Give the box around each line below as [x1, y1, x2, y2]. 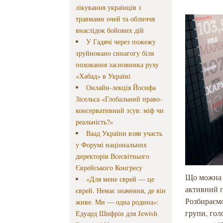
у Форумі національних [76, 140, 147, 150]
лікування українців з [76, 2, 142, 12]
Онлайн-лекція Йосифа [86, 83, 156, 93]
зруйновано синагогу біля [76, 48, 154, 58]
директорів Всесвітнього [76, 151, 150, 161]
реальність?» [76, 117, 113, 127]
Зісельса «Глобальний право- [76, 94, 163, 104]
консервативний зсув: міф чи [76, 106, 164, 115]
